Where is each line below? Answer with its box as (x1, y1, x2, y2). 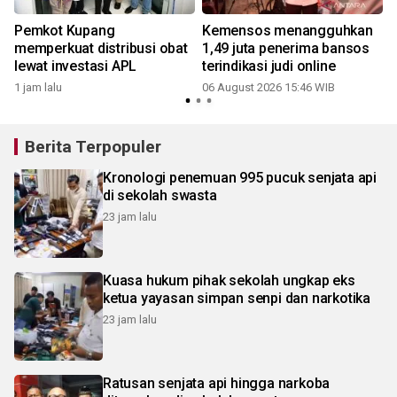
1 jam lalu (14, 80, 62, 94)
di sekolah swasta (103, 186, 217, 204)
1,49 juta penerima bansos (202, 39, 370, 57)
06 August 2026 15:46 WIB (202, 80, 335, 94)
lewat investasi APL (14, 57, 137, 74)
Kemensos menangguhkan (202, 21, 373, 39)
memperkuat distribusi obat (14, 39, 188, 57)
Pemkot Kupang (14, 21, 115, 39)
